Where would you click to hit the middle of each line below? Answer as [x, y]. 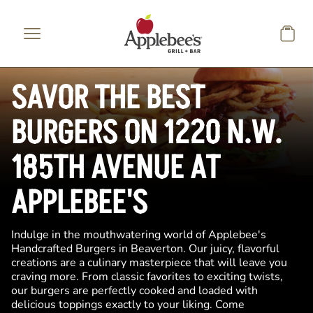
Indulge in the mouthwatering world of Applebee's [139, 235]
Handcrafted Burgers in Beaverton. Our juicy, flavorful [145, 249]
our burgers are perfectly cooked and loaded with [134, 291]
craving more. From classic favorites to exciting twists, [147, 277]
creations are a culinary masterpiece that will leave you [149, 263]
